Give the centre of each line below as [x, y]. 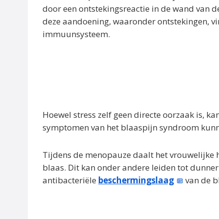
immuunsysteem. [76, 34]
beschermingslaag [136, 180]
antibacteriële [70, 180]
